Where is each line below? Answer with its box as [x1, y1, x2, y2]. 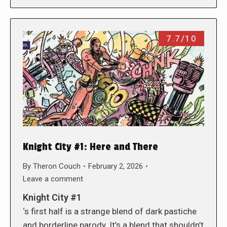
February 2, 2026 [88, 161, 143, 171]
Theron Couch [33, 161, 81, 171]
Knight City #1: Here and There [23, 140, 158, 153]
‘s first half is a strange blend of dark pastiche [23, 206, 197, 216]
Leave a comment [23, 174, 83, 183]
